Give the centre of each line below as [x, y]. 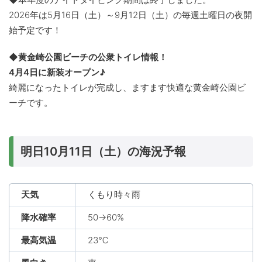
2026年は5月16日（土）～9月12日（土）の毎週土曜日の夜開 [130, 15]
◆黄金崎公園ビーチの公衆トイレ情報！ [88, 57]
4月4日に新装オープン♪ [57, 73]
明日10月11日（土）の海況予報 [103, 152]
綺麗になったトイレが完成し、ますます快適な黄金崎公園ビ [127, 88]
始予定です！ [35, 30]
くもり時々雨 [114, 195]
